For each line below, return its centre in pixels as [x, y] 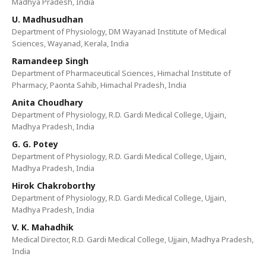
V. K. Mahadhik [43, 227]
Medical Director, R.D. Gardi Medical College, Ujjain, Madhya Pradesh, [133, 239]
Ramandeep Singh [50, 61]
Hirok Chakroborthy [54, 186]
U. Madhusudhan [47, 19]
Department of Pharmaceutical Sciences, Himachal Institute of [121, 73]
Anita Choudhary [47, 102]
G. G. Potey [35, 144]
